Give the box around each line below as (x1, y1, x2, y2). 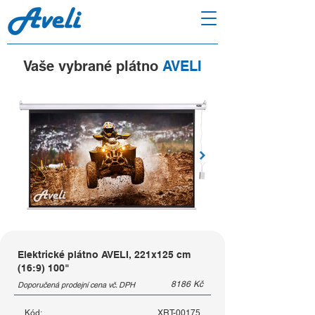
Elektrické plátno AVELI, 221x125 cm (18, 249, 191, 260)
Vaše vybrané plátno (23, 58, 162, 75)
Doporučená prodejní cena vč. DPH (18, 280, 135, 290)
